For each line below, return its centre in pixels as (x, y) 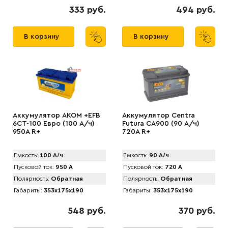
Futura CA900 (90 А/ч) (161, 124)
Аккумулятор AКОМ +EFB (56, 116)
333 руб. (88, 10)
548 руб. (87, 211)
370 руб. (197, 211)
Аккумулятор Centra (159, 116)
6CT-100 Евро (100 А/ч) (54, 124)
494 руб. (196, 10)
